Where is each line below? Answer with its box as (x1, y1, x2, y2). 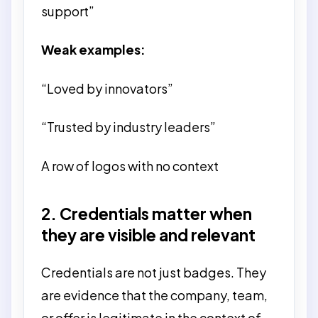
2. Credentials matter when (41, 203, 252, 224)
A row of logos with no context (41, 157, 219, 174)
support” (41, 2, 94, 19)
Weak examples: (41, 41, 146, 57)
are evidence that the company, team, (41, 287, 268, 303)
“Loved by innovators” (41, 79, 173, 97)
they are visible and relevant (41, 224, 256, 245)
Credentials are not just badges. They (41, 264, 266, 280)
